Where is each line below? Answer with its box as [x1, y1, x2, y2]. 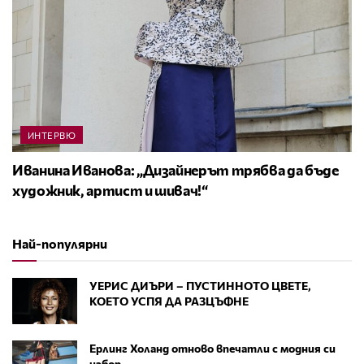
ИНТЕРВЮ [28, 129, 76, 141]
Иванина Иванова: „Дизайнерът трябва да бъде [12, 160, 339, 179]
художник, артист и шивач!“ [12, 180, 208, 199]
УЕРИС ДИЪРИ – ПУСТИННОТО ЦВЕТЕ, [89, 278, 311, 292]
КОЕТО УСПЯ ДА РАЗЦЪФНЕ [89, 293, 249, 308]
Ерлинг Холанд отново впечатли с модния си [89, 340, 336, 355]
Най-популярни [12, 235, 107, 251]
